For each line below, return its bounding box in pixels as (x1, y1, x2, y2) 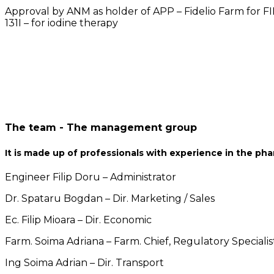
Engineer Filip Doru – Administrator (5, 171, 176, 183)
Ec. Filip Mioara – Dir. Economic (5, 213, 152, 226)
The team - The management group (5, 122, 197, 134)
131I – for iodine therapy (5, 17, 118, 29)
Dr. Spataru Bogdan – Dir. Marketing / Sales (5, 192, 215, 204)
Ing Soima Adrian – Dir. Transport (5, 256, 164, 268)
